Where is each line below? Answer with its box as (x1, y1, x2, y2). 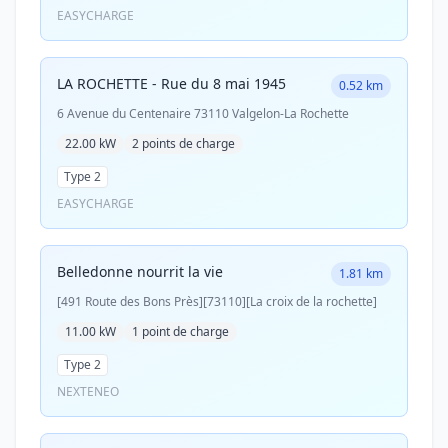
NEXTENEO (57, 383, 119, 400)
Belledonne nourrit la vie (57, 262, 223, 281)
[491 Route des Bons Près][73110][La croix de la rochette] (57, 293, 377, 310)
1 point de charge (132, 323, 229, 340)
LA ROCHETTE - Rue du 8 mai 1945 (57, 74, 286, 93)
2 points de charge (132, 135, 235, 152)
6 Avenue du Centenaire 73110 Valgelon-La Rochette (57, 105, 349, 122)
